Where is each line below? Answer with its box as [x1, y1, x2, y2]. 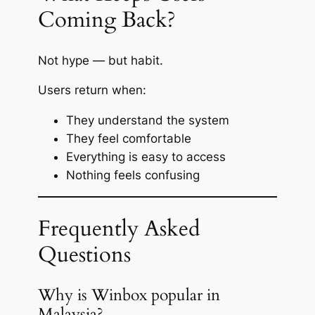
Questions [37, 239, 131, 269]
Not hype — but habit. [37, 53, 163, 67]
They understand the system [65, 113, 229, 128]
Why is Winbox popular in [37, 284, 220, 307]
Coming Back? [37, 4, 176, 34]
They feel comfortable [65, 131, 191, 146]
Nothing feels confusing [65, 168, 200, 183]
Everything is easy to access [65, 150, 226, 165]
